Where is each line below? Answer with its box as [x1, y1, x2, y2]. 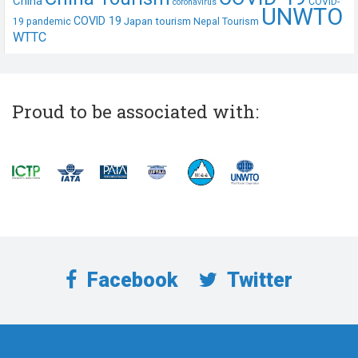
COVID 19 [74, 14, 121, 28]
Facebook [82, 268, 179, 292]
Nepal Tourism [193, 16, 259, 28]
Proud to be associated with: [12, 100, 259, 124]
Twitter [223, 268, 293, 292]
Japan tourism [124, 15, 191, 28]
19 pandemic [13, 16, 71, 28]
